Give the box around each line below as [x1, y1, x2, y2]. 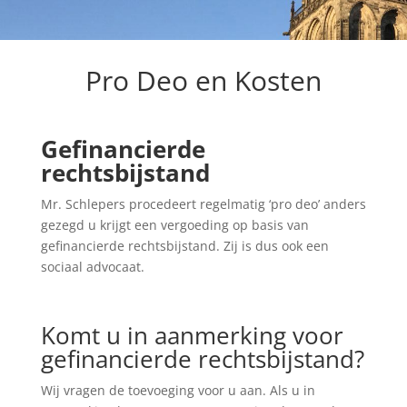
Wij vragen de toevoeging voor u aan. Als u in [40, 382, 315, 399]
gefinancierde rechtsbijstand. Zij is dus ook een [40, 237, 329, 254]
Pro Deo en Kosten [84, 62, 322, 99]
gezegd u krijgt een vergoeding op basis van [40, 216, 309, 233]
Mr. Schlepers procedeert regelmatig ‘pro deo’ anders [40, 195, 366, 213]
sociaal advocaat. [40, 258, 144, 275]
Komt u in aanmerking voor [40, 319, 343, 352]
